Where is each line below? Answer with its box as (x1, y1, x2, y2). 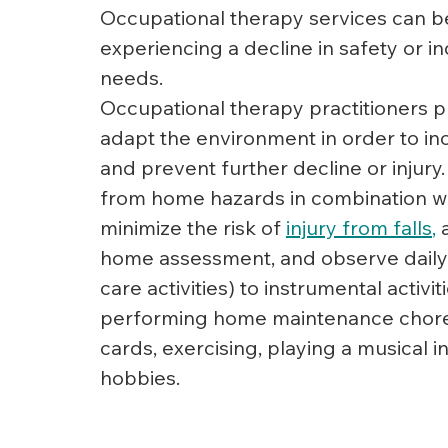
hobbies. (100, 364, 180, 390)
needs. (100, 64, 163, 90)
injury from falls (286, 214, 432, 240)
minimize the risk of (100, 214, 286, 240)
